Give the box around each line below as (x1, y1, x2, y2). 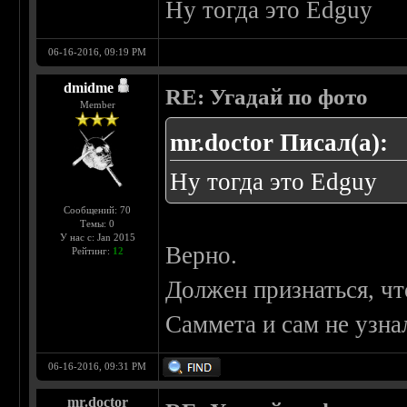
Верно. (165, 242, 238, 270)
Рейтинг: (71, 245, 113, 257)
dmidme (64, 80, 114, 96)
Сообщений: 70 (64, 204, 132, 216)
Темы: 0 (80, 218, 115, 230)
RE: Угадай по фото (165, 84, 369, 110)
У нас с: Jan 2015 (59, 232, 135, 243)
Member (79, 99, 115, 111)
